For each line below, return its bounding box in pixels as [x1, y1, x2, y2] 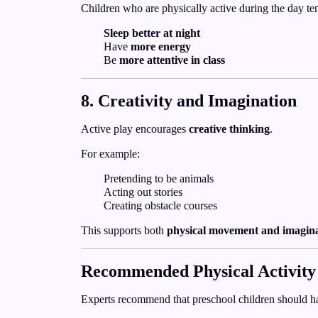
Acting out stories [104, 186, 182, 198]
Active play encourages [81, 123, 189, 135]
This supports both [81, 224, 167, 236]
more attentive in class [119, 54, 225, 66]
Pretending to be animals [104, 172, 214, 185]
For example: [81, 148, 140, 160]
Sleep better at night [104, 27, 200, 39]
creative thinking [189, 123, 270, 135]
